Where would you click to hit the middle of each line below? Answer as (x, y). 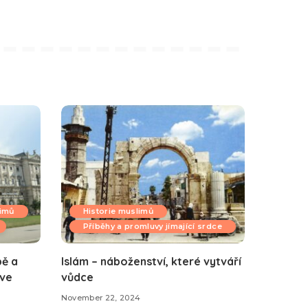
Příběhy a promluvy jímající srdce (152, 226)
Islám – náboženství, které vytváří (151, 261)
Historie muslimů (118, 211)
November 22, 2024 (101, 298)
